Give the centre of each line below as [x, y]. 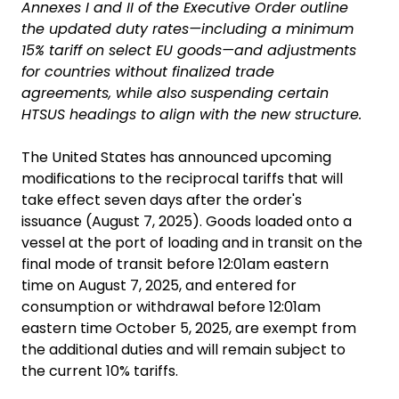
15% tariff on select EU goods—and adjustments [189, 50]
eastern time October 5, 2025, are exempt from [189, 328]
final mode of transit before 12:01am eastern [175, 264]
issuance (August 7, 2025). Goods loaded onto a [187, 221]
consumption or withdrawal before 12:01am [171, 307]
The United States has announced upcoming [176, 157]
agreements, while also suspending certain [175, 93]
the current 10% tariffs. [102, 371]
